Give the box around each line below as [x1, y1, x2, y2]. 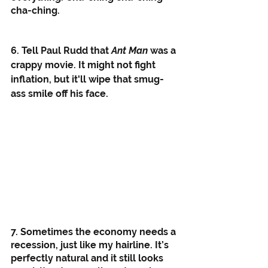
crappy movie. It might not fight [11, 59, 158, 71]
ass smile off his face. [11, 88, 111, 99]
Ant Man [111, 45, 148, 56]
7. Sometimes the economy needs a [11, 226, 178, 237]
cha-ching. [11, 5, 62, 16]
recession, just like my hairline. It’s [11, 239, 171, 251]
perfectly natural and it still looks [11, 252, 166, 264]
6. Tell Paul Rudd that [11, 45, 111, 56]
